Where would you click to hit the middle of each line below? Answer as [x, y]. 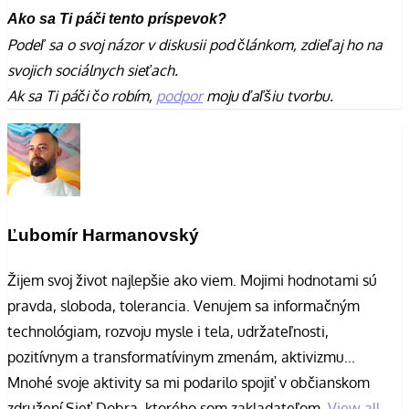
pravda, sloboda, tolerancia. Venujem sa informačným [184, 305]
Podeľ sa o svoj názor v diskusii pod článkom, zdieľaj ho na [195, 45]
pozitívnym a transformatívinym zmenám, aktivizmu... [181, 357]
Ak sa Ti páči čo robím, [82, 96]
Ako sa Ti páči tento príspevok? [117, 19]
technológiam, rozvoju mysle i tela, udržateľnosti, [168, 331]
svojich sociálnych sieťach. [93, 71]
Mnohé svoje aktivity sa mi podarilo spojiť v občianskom [189, 382]
